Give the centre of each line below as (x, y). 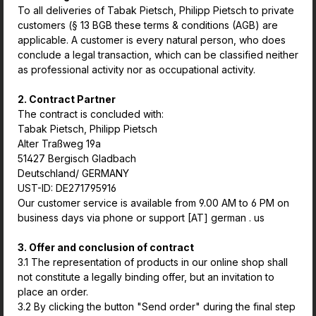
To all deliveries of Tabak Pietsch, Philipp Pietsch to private (156, 10)
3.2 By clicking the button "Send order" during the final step (157, 306)
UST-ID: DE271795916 (68, 188)
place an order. (53, 292)
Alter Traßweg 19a (61, 144)
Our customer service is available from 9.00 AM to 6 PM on (153, 203)
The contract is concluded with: (92, 114)
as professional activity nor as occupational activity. (136, 69)
